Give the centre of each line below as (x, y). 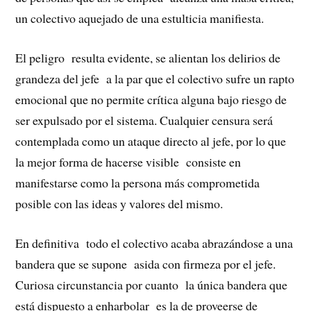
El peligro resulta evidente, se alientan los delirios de (148, 58)
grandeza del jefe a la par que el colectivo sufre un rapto (155, 79)
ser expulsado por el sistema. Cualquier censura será (144, 120)
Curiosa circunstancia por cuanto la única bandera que (152, 284)
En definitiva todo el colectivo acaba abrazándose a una (154, 243)
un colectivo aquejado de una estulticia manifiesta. (140, 18)
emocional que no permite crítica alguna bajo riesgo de (151, 100)
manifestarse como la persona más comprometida (138, 183)
